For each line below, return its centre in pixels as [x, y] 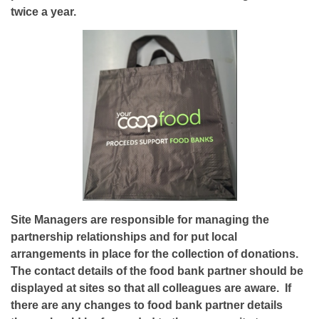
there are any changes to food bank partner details [147, 305]
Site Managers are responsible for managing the [140, 220]
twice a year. [43, 12]
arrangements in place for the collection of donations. [155, 254]
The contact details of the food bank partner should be [157, 271]
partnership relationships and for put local [124, 237]
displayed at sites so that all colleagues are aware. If [151, 288]
